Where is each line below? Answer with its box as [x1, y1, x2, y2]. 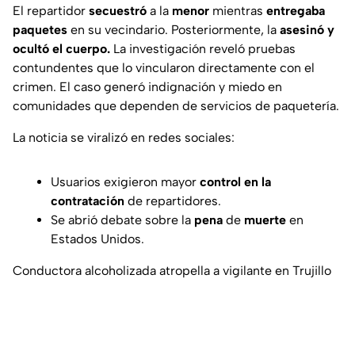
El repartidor [13, 3, 89, 19]
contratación [51, 193, 124, 209]
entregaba [266, 3, 325, 19]
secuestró [89, 3, 147, 19]
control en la [200, 174, 271, 190]
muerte [244, 212, 286, 228]
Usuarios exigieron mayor [51, 174, 200, 190]
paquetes [13, 22, 67, 38]
